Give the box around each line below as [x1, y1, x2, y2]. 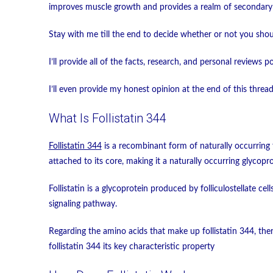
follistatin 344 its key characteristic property [48, 243, 214, 252]
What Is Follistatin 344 [48, 111, 166, 126]
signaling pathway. [48, 200, 117, 209]
